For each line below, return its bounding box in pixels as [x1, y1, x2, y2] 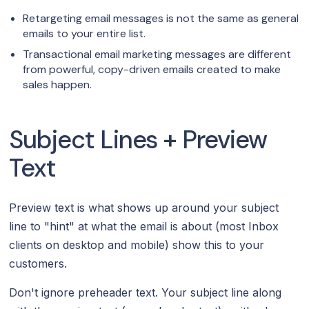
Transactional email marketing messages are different [23, 46, 292, 61]
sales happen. [23, 77, 92, 92]
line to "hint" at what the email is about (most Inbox [9, 219, 279, 233]
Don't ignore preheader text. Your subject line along [9, 285, 282, 299]
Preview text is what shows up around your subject [9, 200, 279, 215]
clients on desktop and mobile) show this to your [9, 237, 265, 252]
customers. [9, 256, 68, 270]
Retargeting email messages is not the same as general [23, 10, 299, 26]
